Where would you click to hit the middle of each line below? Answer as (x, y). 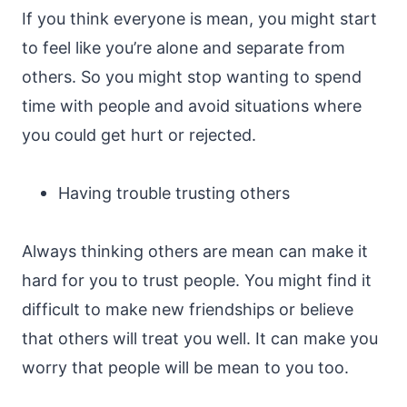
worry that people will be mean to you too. (185, 367)
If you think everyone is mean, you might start (199, 19)
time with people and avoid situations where (192, 106)
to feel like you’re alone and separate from (184, 48)
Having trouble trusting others (174, 193)
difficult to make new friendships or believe (188, 309)
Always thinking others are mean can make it (195, 251)
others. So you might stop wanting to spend (192, 77)
